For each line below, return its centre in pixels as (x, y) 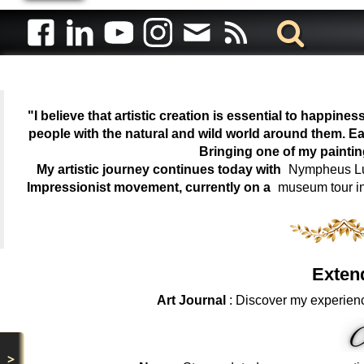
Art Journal (193, 300)
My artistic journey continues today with (160, 169)
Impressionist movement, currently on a (150, 187)
